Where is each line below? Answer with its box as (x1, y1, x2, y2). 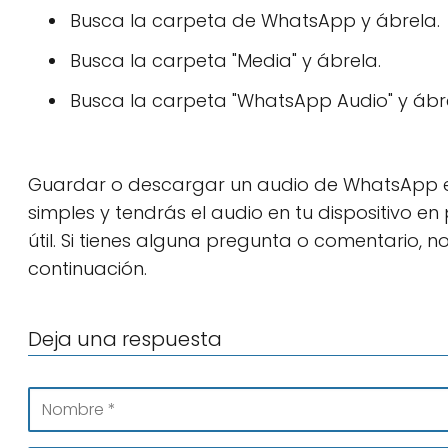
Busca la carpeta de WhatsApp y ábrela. (70, 8, 440, 33)
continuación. (28, 256, 147, 281)
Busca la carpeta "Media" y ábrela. (70, 48, 381, 73)
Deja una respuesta (28, 325, 222, 353)
